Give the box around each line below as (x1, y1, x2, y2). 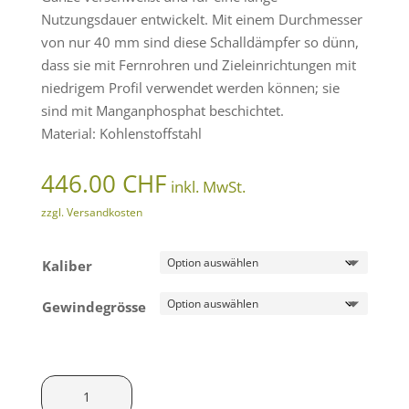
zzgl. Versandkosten (40, 204, 142, 221)
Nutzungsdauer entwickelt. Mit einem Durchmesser (40, 10, 362, 29)
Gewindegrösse (41, 298, 146, 317)
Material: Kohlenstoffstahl (40, 124, 202, 143)
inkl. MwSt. (170, 176, 246, 198)
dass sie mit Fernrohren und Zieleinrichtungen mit (40, 56, 356, 75)
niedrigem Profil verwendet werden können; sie (40, 79, 340, 98)
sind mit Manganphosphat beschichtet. (40, 101, 284, 121)
